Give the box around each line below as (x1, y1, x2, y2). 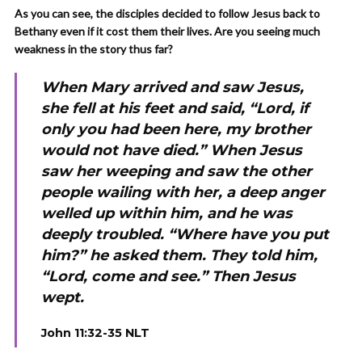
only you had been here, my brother (41, 120, 311, 138)
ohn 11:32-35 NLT (47, 326, 149, 340)
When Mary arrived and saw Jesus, (41, 78, 304, 96)
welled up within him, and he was (41, 204, 293, 222)
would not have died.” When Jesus (41, 141, 302, 159)
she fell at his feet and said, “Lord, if (41, 99, 309, 117)
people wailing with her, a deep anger (41, 183, 325, 201)
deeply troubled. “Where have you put (41, 225, 329, 243)
